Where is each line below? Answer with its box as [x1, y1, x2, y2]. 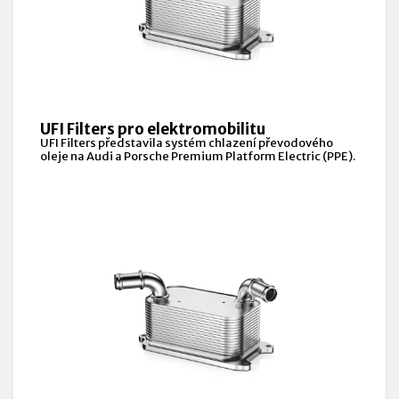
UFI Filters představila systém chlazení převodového [40, 134, 333, 151]
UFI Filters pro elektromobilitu [40, 118, 265, 139]
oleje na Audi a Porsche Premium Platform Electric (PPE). [40, 148, 355, 164]
